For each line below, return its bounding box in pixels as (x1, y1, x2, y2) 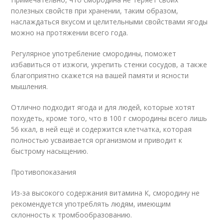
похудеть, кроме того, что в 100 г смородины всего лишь (11, 113, 208, 123)
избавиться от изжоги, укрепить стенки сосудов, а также (11, 60, 208, 69)
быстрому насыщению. (11, 146, 89, 156)
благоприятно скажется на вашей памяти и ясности (11, 71, 189, 80)
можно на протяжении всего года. (11, 28, 128, 37)
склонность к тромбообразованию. (11, 210, 132, 220)
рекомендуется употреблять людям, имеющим (11, 199, 171, 209)
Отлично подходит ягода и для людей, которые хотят (11, 103, 196, 112)
